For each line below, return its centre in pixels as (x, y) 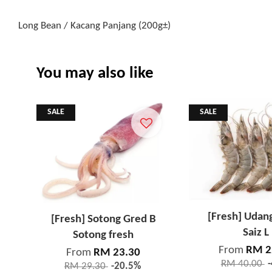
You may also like (95, 73)
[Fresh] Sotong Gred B (103, 220)
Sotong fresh (104, 236)
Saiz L (256, 233)
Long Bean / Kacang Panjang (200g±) (94, 25)
